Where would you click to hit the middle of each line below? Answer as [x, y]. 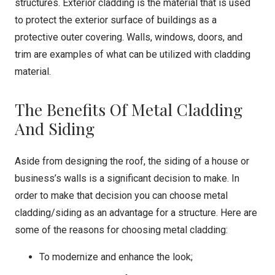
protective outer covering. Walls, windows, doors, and [129, 37]
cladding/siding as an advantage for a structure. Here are [136, 213]
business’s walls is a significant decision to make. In [127, 178]
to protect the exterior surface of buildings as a [116, 20]
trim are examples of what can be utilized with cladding [133, 54]
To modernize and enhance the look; [116, 257]
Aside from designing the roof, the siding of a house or [132, 161]
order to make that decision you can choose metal [121, 196]
